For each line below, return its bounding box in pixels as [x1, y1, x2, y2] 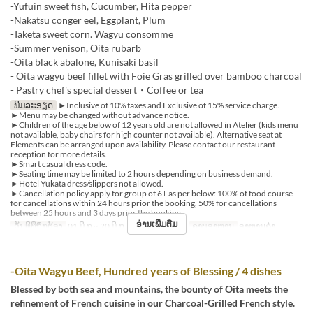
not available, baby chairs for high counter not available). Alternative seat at [10, 129, 282, 140]
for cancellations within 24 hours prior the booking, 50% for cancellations [10, 197, 277, 208]
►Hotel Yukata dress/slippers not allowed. [10, 177, 163, 189]
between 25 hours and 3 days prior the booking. [10, 207, 183, 218]
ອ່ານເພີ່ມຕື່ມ [136, 218, 177, 229]
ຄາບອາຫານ [192, 220, 235, 231]
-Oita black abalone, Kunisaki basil [10, 55, 159, 68]
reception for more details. [10, 148, 107, 159]
